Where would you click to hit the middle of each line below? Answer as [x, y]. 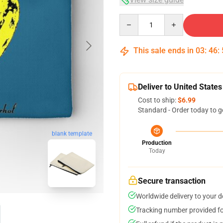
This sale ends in [164, 51]
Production [157, 143]
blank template [72, 134]
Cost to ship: [158, 100]
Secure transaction [172, 181]
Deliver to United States [180, 87]
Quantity [133, 18]
